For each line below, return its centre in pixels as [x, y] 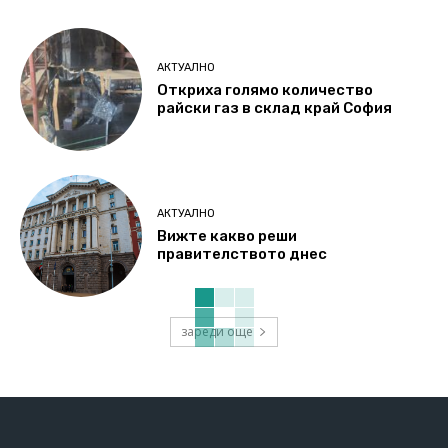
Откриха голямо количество [265, 90]
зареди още [217, 332]
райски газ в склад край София [275, 108]
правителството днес [242, 254]
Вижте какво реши [227, 236]
